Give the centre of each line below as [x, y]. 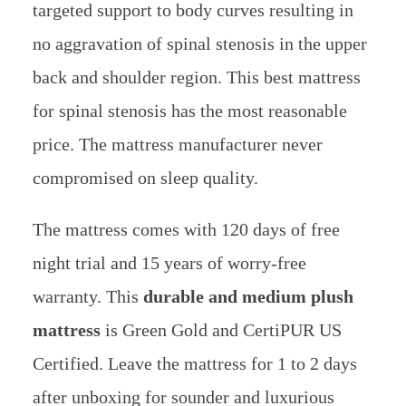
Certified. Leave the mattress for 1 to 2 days [194, 363]
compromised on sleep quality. [145, 177]
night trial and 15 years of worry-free [169, 262]
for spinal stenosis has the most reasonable [189, 110]
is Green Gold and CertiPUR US [221, 329]
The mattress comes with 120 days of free [186, 229]
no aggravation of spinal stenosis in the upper [199, 43]
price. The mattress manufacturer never [177, 144]
